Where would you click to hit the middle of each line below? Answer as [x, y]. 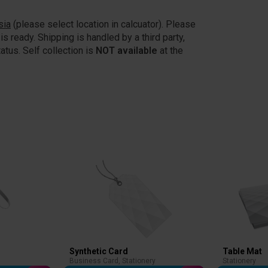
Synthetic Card [99, 251]
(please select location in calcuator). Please [103, 25]
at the [170, 51]
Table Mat [242, 251]
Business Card [94, 261]
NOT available [127, 51]
